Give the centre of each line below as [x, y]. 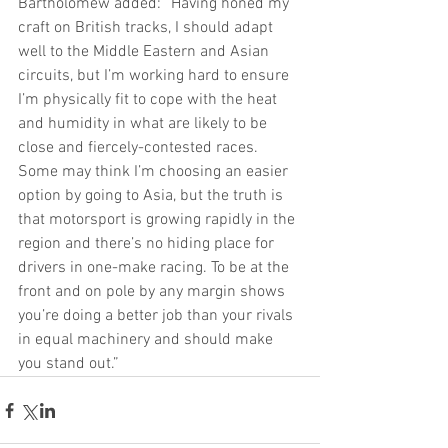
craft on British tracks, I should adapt [147, 28]
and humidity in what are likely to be [144, 124]
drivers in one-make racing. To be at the [155, 268]
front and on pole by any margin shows [153, 292]
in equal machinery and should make [147, 340]
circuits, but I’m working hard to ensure [155, 76]
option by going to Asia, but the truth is [152, 196]
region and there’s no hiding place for [148, 244]
